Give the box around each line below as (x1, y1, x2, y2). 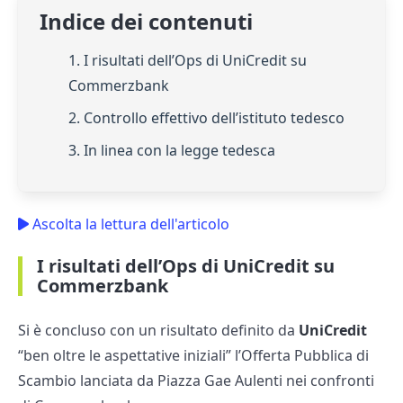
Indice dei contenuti (40, 6, 253, 37)
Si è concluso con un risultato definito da (18, 320, 299, 341)
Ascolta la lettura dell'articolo (29, 214, 229, 235)
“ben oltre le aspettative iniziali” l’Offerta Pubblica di (18, 345, 369, 366)
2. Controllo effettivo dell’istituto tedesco (68, 108, 345, 129)
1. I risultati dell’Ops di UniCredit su (68, 50, 307, 71)
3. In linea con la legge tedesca (68, 140, 275, 161)
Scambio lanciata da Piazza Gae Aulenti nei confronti (18, 371, 374, 391)
